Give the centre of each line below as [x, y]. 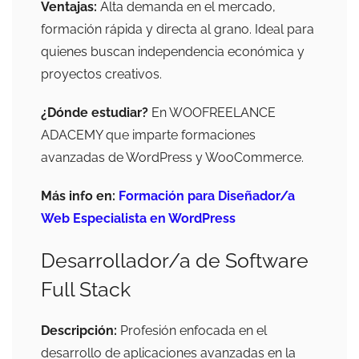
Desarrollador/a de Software [175, 261]
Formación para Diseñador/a [207, 196]
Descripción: [79, 331]
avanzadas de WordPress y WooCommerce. [172, 158]
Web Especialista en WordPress [138, 219]
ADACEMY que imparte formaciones [148, 135]
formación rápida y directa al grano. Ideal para [177, 30]
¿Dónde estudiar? [95, 113]
